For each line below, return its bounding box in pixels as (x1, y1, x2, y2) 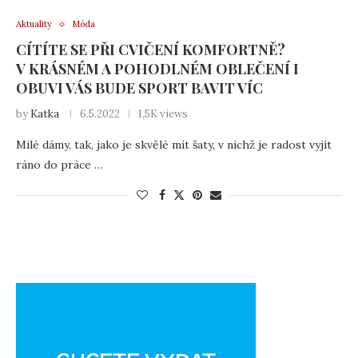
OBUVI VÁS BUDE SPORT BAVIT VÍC (16, 78, 263, 97)
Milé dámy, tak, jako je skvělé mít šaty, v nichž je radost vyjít (16, 137, 332, 152)
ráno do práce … (16, 157, 103, 172)
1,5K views (138, 107, 188, 121)
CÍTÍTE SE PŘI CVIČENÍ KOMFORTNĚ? (16, 40, 285, 59)
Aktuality (16, 18, 52, 30)
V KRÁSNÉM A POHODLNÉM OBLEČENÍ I (16, 59, 299, 78)
